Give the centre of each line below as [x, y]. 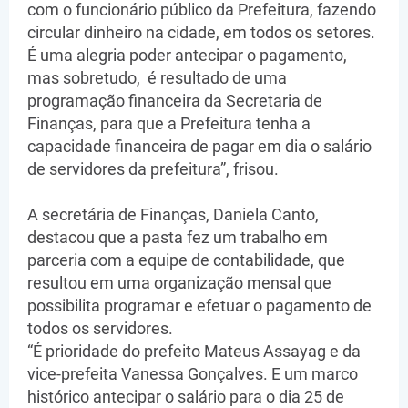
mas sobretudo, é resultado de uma [157, 78]
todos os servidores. [100, 329]
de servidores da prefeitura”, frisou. [155, 169]
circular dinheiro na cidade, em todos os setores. [201, 33]
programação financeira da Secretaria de [175, 101]
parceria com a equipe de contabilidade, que [186, 260]
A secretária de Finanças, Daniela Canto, [173, 215]
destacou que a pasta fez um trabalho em [178, 238]
